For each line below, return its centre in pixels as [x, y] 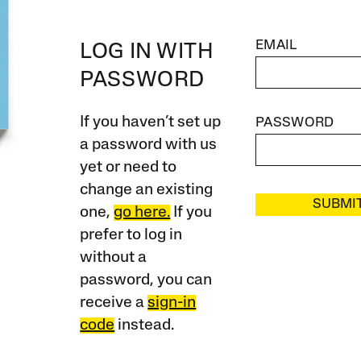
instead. [145, 325]
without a [114, 257]
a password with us [149, 145]
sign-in [172, 303]
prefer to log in [131, 235]
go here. [142, 212]
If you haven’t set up [151, 122]
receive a [114, 303]
